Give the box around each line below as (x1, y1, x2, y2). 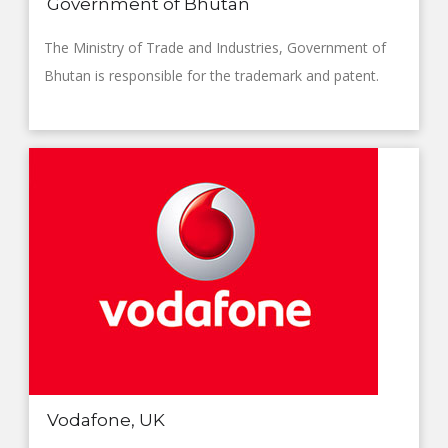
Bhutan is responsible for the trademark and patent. (44, 66, 379, 85)
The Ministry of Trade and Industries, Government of (44, 38, 386, 57)
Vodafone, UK (47, 410, 165, 430)
